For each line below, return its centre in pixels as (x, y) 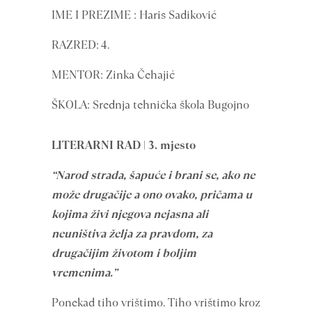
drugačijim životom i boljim (124, 253)
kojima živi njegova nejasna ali (130, 214)
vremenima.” (84, 273)
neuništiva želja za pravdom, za (132, 234)
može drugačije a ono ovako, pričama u (152, 195)
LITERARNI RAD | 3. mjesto (124, 145)
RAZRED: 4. (81, 45)
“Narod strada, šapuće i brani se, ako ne (153, 175)
